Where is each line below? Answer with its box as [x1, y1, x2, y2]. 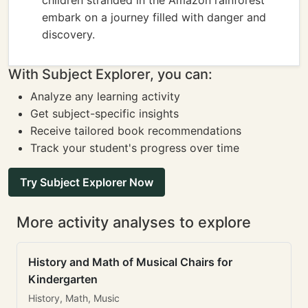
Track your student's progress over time [30, 141, 239, 155]
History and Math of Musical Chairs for [28, 255, 232, 269]
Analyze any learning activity [30, 89, 180, 103]
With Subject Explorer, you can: [8, 66, 212, 82]
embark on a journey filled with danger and [42, 10, 266, 24]
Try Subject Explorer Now [20, 175, 153, 189]
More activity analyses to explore [16, 213, 251, 231]
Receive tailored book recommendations [30, 124, 241, 137]
